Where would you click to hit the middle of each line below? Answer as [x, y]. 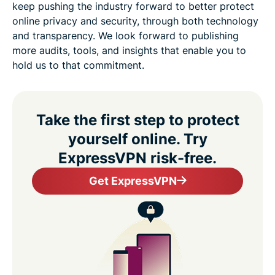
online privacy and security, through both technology [135, 21]
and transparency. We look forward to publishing [126, 35]
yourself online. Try [137, 139]
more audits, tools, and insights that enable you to [129, 50]
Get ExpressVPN [133, 180]
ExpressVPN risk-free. [137, 158]
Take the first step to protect [137, 120]
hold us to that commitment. [78, 65]
